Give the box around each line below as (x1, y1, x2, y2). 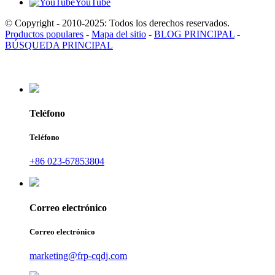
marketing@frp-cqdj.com (29, 250, 127, 261)
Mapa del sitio (91, 28, 146, 39)
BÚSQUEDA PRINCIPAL (5, 39, 113, 50)
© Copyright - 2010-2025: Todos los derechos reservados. (5, 17, 230, 28)
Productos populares (5, 28, 83, 39)
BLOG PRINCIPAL (154, 28, 234, 39)
